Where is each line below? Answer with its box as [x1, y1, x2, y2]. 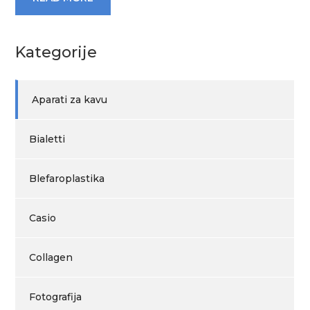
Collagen [29, 251, 73, 264]
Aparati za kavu [32, 93, 108, 106]
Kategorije [15, 43, 98, 62]
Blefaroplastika [29, 172, 105, 185]
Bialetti [29, 133, 66, 145]
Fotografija [29, 291, 82, 303]
